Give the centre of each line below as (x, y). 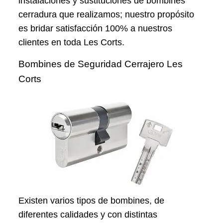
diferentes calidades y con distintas (88, 215)
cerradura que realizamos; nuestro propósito (107, 15)
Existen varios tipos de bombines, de (92, 201)
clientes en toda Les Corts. (72, 43)
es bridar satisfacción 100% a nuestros (96, 29)
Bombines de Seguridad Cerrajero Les (101, 64)
